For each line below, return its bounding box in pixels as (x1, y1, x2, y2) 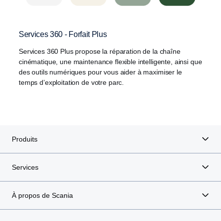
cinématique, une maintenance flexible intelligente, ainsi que (19, 57, 202, 66)
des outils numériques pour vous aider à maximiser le (19, 68, 182, 76)
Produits (12, 135, 37, 143)
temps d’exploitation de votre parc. (19, 78, 124, 86)
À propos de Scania (12, 191, 73, 199)
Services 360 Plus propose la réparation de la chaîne (19, 47, 181, 55)
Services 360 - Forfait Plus (19, 30, 107, 38)
